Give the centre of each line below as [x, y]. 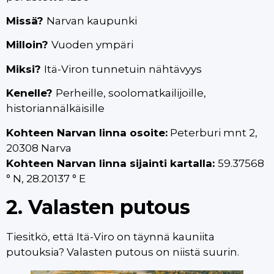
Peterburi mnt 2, [213, 132]
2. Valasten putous [98, 207]
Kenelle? [31, 93]
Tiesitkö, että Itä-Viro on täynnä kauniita [110, 236]
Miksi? [25, 69]
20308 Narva [39, 148]
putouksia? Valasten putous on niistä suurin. [123, 252]
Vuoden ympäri [92, 45]
